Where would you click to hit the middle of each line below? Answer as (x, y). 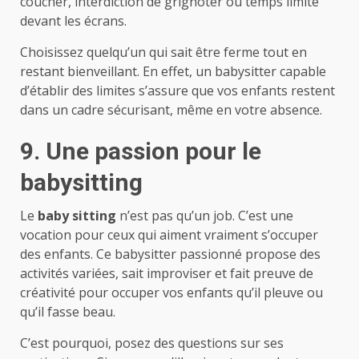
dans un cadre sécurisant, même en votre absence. (171, 109)
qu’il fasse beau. (68, 311)
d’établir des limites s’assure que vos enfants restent (177, 90)
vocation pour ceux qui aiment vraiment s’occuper (169, 234)
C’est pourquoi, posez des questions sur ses (152, 343)
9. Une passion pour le (141, 151)
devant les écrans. (73, 20)
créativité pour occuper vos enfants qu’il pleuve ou (171, 292)
